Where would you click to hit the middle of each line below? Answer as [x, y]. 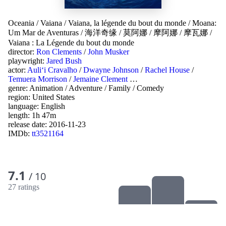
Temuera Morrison [38, 79]
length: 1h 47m [32, 115]
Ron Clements [59, 52]
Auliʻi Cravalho [52, 70]
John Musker [108, 52]
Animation [46, 88]
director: [22, 52]
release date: [29, 124]
